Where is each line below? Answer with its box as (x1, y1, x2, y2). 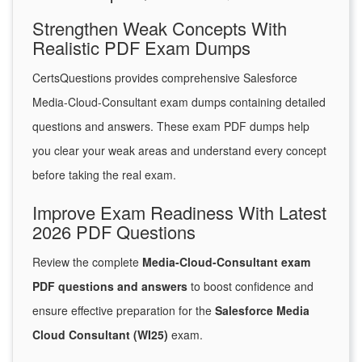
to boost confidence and (187, 278, 314, 295)
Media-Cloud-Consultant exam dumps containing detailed (32, 94, 326, 111)
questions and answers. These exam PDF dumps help (32, 118, 309, 135)
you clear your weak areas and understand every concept (32, 142, 326, 159)
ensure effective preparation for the (32, 302, 215, 319)
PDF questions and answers (32, 278, 187, 295)
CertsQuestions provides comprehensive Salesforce (32, 69, 297, 86)
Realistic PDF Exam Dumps (32, 35, 250, 61)
